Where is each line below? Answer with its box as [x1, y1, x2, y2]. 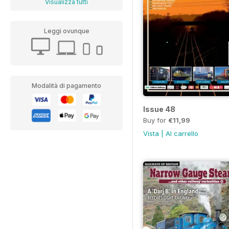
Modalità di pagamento [32, 82, 101, 89]
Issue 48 [143, 105, 175, 114]
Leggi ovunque [43, 27, 89, 35]
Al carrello [166, 129, 198, 138]
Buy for [143, 116, 168, 125]
